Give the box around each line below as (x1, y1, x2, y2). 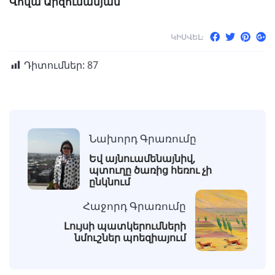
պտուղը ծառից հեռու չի (89, 163, 212, 177)
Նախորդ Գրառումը (89, 131, 196, 146)
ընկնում (89, 175, 130, 189)
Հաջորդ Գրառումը (83, 198, 186, 213)
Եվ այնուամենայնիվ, (89, 152, 196, 166)
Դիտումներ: (24, 58, 85, 72)
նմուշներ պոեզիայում (74, 230, 186, 244)
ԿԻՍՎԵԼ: (171, 32, 203, 43)
